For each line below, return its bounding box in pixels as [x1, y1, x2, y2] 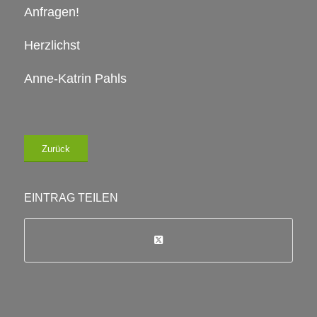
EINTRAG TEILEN [23, 191, 118, 204]
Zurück [41, 143, 70, 154]
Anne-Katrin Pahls [23, 70, 127, 86]
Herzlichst [23, 37, 80, 52]
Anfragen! [23, 4, 79, 20]
